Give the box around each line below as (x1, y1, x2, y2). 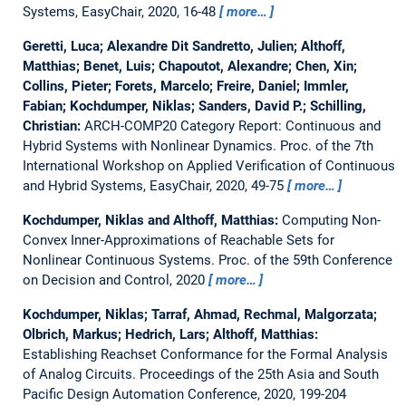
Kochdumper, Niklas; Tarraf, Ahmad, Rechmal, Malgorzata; (22, 305, 377, 323)
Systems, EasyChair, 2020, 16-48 (22, 3, 219, 20)
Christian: (22, 117, 84, 134)
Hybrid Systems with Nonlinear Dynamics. (22, 137, 280, 154)
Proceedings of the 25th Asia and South (139, 365, 379, 382)
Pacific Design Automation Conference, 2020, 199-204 (22, 385, 346, 402)
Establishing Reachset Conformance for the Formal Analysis (22, 345, 388, 362)
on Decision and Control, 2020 (22, 271, 208, 288)
